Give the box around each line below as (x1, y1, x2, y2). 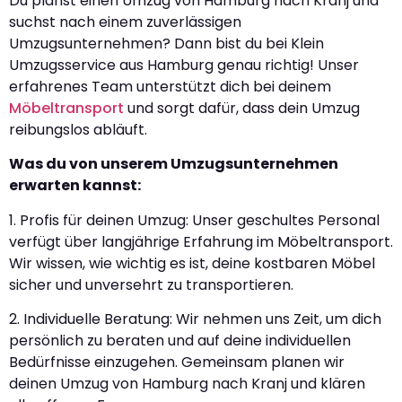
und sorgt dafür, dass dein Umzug (124, 97, 360, 118)
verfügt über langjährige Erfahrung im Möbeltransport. (9, 231, 393, 252)
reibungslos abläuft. (9, 118, 147, 140)
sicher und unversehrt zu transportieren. (9, 274, 293, 295)
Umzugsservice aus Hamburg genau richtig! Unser (9, 54, 359, 75)
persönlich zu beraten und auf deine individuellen (9, 329, 351, 351)
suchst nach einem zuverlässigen (9, 11, 241, 32)
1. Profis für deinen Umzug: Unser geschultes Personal (9, 209, 380, 231)
